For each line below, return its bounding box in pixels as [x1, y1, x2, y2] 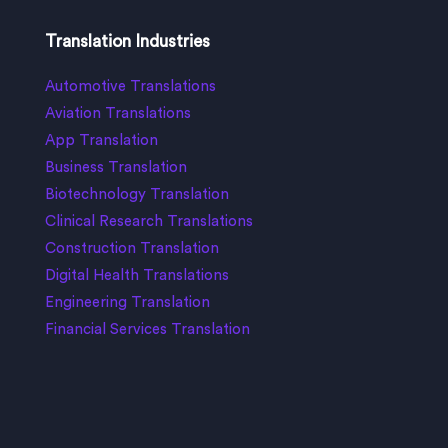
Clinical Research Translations [44, 214, 253, 230]
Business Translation [44, 160, 187, 176]
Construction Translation [44, 241, 219, 257]
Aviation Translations [44, 106, 191, 122]
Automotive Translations [44, 79, 216, 95]
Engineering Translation [44, 295, 210, 311]
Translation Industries [44, 33, 210, 51]
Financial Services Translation [44, 322, 250, 338]
